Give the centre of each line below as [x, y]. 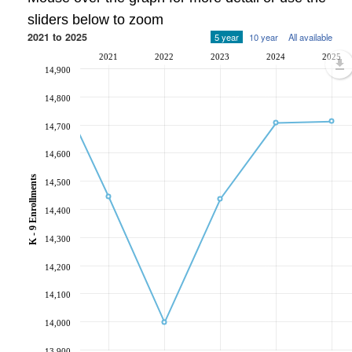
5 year [227, 37]
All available [310, 37]
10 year [264, 37]
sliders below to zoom [95, 20]
